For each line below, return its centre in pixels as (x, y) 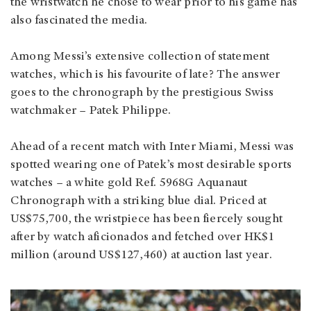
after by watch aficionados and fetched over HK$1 (143, 238)
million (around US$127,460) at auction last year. (141, 256)
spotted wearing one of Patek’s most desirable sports (151, 166)
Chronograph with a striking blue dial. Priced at (139, 202)
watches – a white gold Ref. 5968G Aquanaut (129, 184)
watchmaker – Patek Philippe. (91, 111)
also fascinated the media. (79, 21)
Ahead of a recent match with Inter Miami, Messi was (152, 148)
